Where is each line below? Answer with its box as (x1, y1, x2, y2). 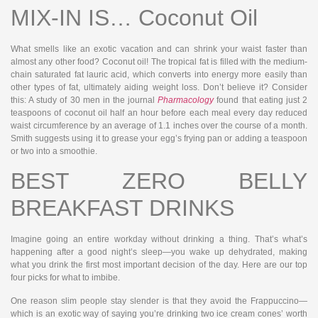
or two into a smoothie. (11, 146, 97, 156)
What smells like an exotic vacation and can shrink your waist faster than (11, 43, 307, 54)
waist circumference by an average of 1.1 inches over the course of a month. (11, 120, 307, 131)
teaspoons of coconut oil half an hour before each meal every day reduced (11, 107, 307, 118)
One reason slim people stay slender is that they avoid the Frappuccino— (11, 295, 307, 306)
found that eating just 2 (214, 94, 308, 105)
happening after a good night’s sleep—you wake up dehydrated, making (11, 247, 307, 258)
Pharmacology (158, 94, 214, 105)
